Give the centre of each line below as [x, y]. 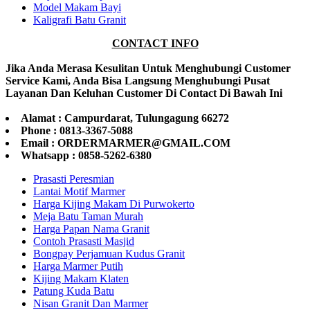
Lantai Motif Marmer [79, 192]
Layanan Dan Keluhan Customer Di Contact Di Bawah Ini [144, 93]
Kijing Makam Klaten [81, 279]
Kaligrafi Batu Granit [80, 20]
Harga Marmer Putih [78, 266]
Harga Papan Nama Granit [91, 229]
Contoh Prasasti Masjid [84, 241]
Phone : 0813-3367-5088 [77, 131]
